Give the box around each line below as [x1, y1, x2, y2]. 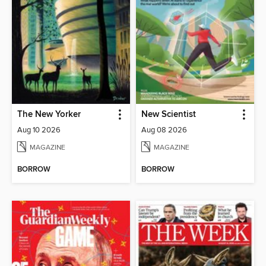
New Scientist [141, 109, 196, 120]
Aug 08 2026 [141, 125, 187, 135]
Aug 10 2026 [17, 125, 61, 135]
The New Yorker [17, 109, 81, 120]
